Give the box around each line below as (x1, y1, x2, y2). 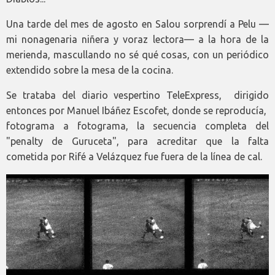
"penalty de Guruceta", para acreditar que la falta (6, 136, 269, 147)
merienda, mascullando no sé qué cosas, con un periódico (6, 49, 269, 61)
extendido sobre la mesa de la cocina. (6, 64, 173, 76)
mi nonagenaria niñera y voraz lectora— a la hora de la (6, 34, 269, 45)
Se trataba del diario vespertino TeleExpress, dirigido (6, 90, 269, 101)
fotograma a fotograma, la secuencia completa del (6, 120, 269, 132)
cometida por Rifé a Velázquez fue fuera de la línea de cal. (6, 151, 262, 163)
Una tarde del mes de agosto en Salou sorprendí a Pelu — (6, 18, 269, 30)
